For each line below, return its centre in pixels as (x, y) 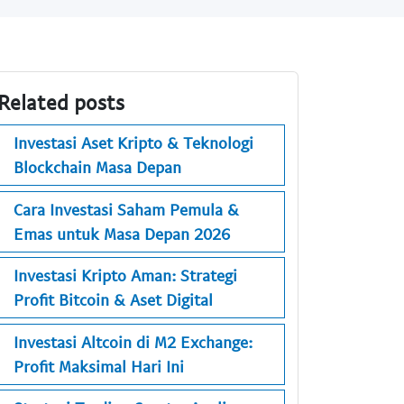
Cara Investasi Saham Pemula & (126, 209)
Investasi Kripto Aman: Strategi (125, 275)
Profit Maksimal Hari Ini (99, 366)
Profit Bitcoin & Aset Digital (113, 300)
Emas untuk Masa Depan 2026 (122, 233)
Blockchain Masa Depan (97, 167)
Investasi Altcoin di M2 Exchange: (133, 341)
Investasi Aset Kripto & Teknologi (133, 143)
